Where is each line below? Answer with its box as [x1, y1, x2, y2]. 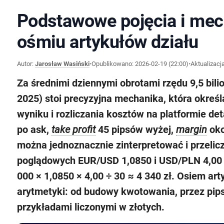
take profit [51, 123, 95, 135]
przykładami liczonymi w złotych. [16, 201, 164, 213]
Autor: [16, 59, 35, 67]
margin [175, 123, 207, 135]
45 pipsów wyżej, [95, 123, 176, 135]
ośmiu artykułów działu [16, 31, 198, 52]
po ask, [16, 123, 51, 135]
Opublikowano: [91, 59, 135, 67]
